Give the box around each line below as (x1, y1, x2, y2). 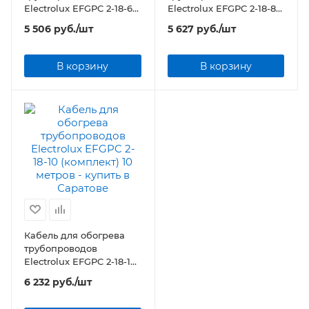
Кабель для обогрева (24, 229, 125, 241)
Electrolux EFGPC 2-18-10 (24, 255, 137, 267)
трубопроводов (24, 242, 97, 254)
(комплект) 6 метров (77, 16, 119, 27)
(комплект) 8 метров (220, 16, 263, 27)
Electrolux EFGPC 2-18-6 (24, 3, 132, 14)
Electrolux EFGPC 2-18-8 (167, 3, 276, 14)
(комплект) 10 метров (77, 268, 123, 280)
